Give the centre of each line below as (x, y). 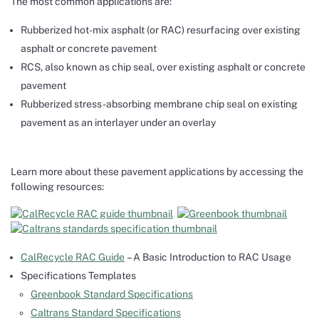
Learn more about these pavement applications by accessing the (157, 171)
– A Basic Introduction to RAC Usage (208, 257)
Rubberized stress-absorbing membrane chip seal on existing (159, 104)
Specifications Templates (78, 276)
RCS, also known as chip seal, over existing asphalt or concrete (163, 67)
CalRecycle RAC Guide (73, 257)
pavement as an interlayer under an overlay (118, 122)
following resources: (57, 186)
